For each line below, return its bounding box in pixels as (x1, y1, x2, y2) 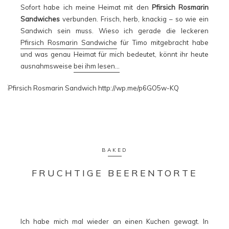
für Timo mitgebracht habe (117, 38, 209, 47)
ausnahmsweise (20, 62, 74, 71)
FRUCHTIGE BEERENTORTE (31, 167, 198, 179)
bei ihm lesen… (74, 62, 120, 71)
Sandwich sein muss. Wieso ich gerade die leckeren (20, 27, 209, 35)
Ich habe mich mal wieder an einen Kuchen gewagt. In (20, 217, 209, 226)
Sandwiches (20, 15, 60, 24)
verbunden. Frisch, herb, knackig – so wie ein (60, 15, 209, 24)
